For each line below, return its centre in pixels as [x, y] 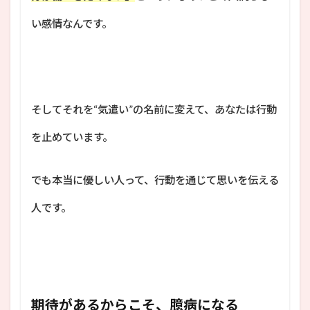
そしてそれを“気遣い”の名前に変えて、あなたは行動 [154, 109]
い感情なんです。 [72, 23]
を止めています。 [72, 137]
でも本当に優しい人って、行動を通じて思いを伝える [155, 180]
